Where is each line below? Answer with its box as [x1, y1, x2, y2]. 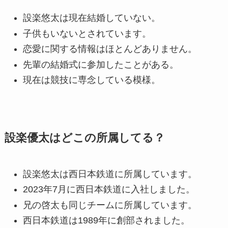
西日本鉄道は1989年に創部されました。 [22, 215, 190, 226]
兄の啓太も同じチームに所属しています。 [22, 199, 197, 210]
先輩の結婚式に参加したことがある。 [22, 59, 179, 70]
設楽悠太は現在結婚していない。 [22, 13, 160, 23]
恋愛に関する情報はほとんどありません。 [22, 44, 197, 54]
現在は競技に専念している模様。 [22, 74, 160, 85]
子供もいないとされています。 [22, 28, 151, 39]
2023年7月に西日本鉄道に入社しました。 [22, 184, 195, 195]
